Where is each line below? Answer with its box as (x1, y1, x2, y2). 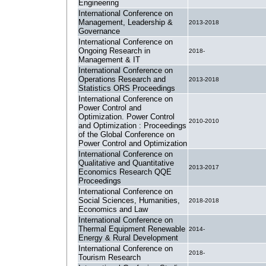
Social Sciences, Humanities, (78, 196, 180, 205)
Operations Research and (78, 75, 166, 84)
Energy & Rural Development (78, 233, 178, 242)
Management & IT (78, 55, 140, 64)
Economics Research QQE (78, 167, 172, 176)
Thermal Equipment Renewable (78, 224, 185, 233)
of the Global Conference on (78, 130, 175, 139)
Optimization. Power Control (78, 112, 175, 121)
